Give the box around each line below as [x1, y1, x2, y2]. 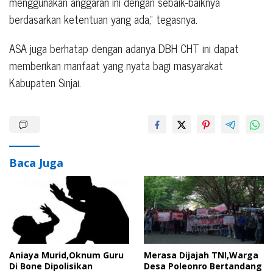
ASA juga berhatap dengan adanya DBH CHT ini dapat [9, 39, 239, 58]
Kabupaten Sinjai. [9, 73, 81, 92]
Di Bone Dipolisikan [9, 260, 93, 272]
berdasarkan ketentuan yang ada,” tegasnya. [9, 10, 197, 29]
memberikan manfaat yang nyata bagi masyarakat [9, 56, 223, 75]
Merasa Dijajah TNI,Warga [144, 249, 258, 261]
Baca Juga [9, 155, 63, 171]
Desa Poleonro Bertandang [144, 260, 262, 272]
